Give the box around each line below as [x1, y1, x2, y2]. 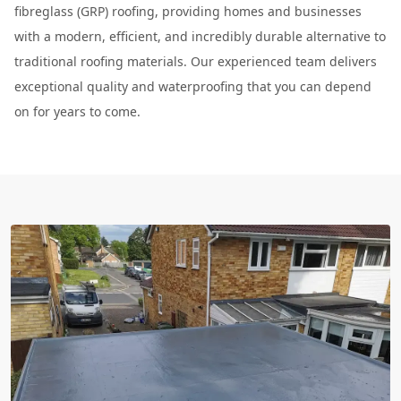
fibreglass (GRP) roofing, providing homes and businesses [14, 2, 362, 20]
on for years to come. [14, 102, 141, 120]
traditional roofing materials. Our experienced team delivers [14, 52, 377, 70]
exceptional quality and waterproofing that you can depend [14, 77, 371, 95]
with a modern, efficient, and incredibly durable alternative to [14, 27, 386, 45]
